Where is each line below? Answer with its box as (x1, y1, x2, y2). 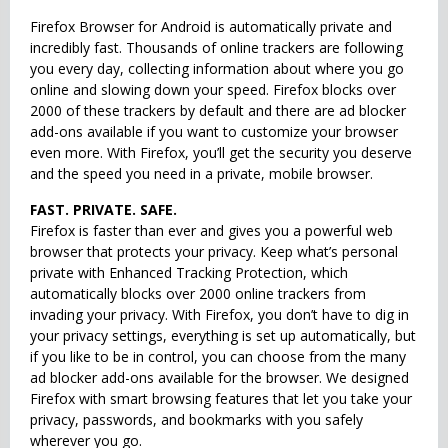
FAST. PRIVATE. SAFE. (30, 200, 177, 219)
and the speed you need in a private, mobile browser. (30, 164, 373, 183)
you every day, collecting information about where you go (30, 59, 404, 78)
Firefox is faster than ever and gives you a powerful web (30, 221, 393, 240)
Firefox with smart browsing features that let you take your (30, 389, 412, 408)
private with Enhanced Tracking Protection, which (30, 263, 348, 282)
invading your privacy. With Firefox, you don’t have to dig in (30, 305, 409, 324)
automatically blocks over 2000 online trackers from (30, 284, 366, 303)
